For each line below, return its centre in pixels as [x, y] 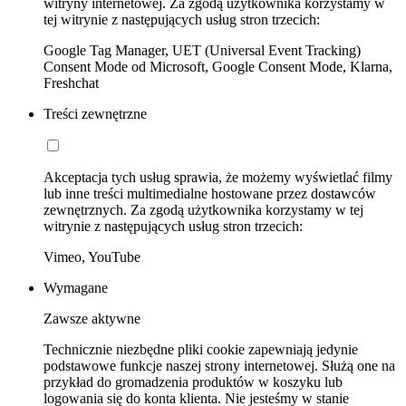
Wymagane [76, 287]
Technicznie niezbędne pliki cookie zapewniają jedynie [201, 349]
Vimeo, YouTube [92, 256]
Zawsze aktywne [92, 318]
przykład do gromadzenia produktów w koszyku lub [193, 382]
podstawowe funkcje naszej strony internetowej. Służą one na [219, 365]
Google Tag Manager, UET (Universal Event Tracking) [202, 50]
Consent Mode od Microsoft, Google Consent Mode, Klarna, [218, 66]
